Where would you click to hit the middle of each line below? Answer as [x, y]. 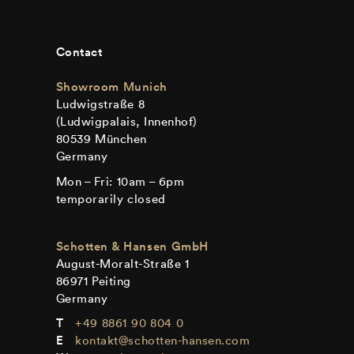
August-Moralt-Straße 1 [122, 263]
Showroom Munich [112, 87]
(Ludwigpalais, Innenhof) [126, 122]
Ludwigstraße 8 [100, 104]
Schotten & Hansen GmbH [132, 246]
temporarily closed [111, 198]
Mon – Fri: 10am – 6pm [120, 181]
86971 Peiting [93, 281]
